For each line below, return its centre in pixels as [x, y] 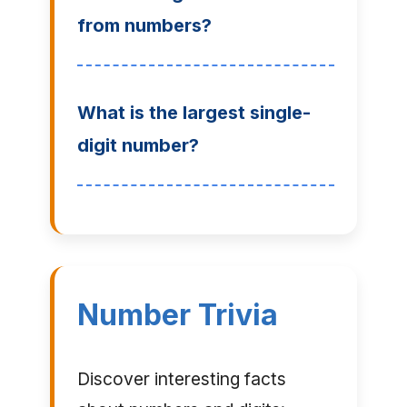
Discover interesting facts [181, 379]
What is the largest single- [194, 113]
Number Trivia [177, 315]
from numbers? [144, 26]
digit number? [138, 146]
